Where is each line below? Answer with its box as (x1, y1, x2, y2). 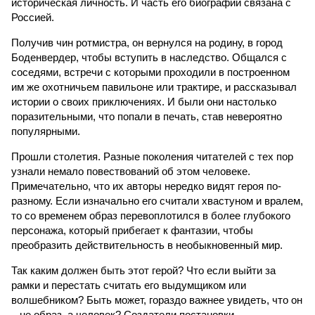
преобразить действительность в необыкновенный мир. (11, 239, 283, 251)
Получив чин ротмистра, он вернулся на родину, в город (11, 37, 283, 49)
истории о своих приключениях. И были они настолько (11, 96, 276, 108)
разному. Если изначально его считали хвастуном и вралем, (11, 195, 303, 207)
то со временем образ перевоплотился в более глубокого (11, 210, 290, 221)
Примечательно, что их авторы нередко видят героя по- (11, 180, 281, 192)
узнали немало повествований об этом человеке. (11, 165, 250, 177)
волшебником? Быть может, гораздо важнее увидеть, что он (11, 294, 302, 306)
